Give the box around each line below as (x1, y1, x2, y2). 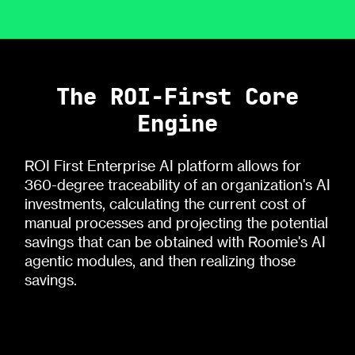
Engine (137, 108, 218, 139)
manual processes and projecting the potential (24, 214, 328, 231)
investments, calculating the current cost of (24, 195, 306, 212)
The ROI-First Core (56, 81, 299, 112)
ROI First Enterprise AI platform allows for (24, 157, 301, 174)
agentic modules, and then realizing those (24, 252, 296, 269)
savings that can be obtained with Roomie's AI (24, 233, 326, 250)
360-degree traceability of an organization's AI (24, 176, 330, 193)
